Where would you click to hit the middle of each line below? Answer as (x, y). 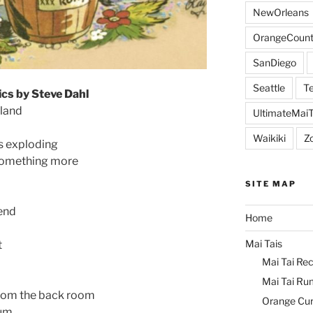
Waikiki (269, 138)
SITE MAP (270, 184)
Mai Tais (263, 244)
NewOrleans (281, 13)
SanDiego (274, 63)
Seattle (269, 88)
